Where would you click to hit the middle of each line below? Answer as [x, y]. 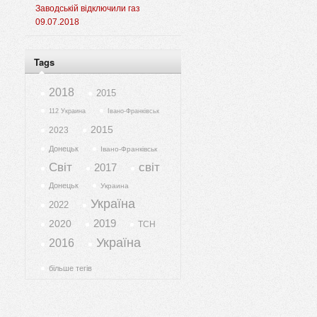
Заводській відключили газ [88, 9]
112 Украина [67, 111]
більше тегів [70, 269]
